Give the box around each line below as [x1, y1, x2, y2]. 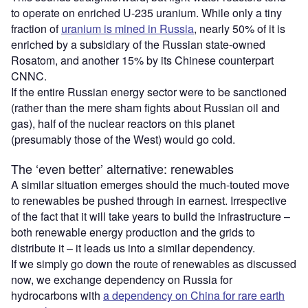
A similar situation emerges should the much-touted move [11, 176, 289, 192]
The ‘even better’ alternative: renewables [11, 159, 234, 177]
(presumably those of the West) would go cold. [11, 131, 235, 147]
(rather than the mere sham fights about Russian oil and [11, 99, 280, 115]
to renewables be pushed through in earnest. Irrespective [11, 192, 287, 208]
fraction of [11, 20, 61, 36]
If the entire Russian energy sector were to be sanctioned [11, 83, 287, 100]
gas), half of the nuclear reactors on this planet [11, 115, 234, 131]
